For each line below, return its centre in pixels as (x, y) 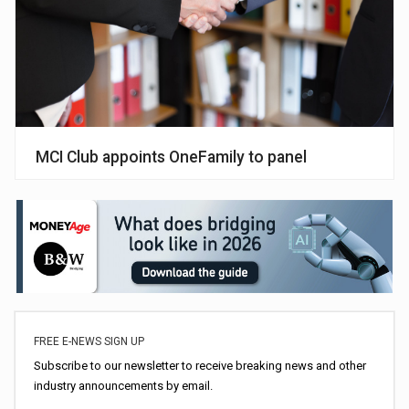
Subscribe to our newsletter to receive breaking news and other (200, 366)
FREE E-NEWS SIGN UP (89, 342)
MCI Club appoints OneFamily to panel (172, 157)
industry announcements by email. (124, 386)
